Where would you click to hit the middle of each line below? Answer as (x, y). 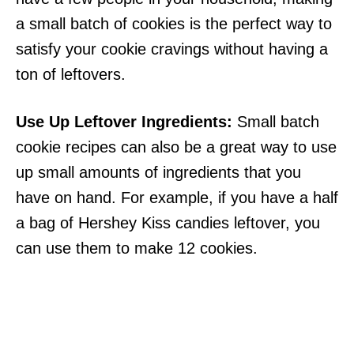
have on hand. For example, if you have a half (177, 198)
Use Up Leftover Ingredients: (124, 122)
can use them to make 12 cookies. (137, 248)
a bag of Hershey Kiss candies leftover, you (168, 223)
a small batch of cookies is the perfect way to (174, 24)
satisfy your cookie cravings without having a (172, 49)
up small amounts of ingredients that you (158, 172)
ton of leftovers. (71, 74)
